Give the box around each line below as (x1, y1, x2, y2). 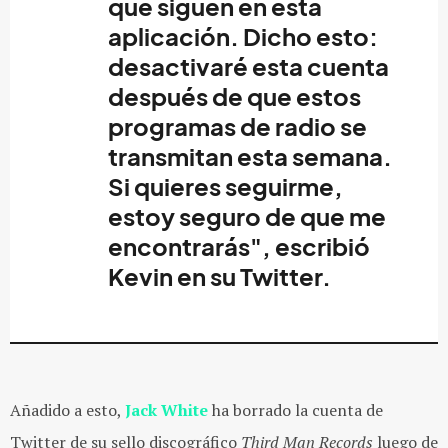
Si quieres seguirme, (108, 173, 343, 201)
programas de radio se (108, 113, 367, 141)
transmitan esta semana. (108, 143, 392, 171)
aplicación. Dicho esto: (108, 23, 378, 51)
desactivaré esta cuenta (108, 53, 389, 81)
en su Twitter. (173, 263, 331, 291)
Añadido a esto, (10, 399, 125, 421)
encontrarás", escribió (108, 233, 370, 261)
